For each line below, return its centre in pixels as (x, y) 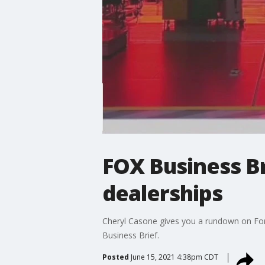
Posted (115, 257)
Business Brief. (130, 235)
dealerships (162, 193)
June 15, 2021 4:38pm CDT (174, 257)
